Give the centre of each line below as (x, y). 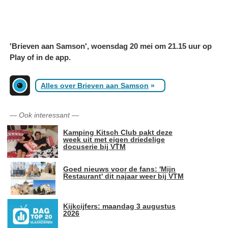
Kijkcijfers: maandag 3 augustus (119, 206)
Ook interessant (44, 115)
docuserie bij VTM (94, 146)
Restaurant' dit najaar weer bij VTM (123, 176)
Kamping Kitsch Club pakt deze (118, 132)
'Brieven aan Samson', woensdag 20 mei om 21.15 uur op (111, 46)
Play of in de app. (40, 57)
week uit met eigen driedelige (114, 139)
